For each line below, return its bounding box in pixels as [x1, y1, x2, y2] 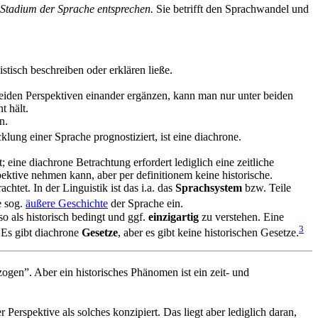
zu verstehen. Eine [199, 210, 284, 223]
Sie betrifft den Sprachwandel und [153, 3, 309, 15]
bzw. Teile [242, 182, 291, 194]
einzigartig [148, 210, 199, 223]
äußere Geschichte [26, 197, 108, 210]
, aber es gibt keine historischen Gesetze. [118, 226, 299, 238]
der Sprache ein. [108, 197, 183, 210]
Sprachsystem [175, 182, 242, 194]
